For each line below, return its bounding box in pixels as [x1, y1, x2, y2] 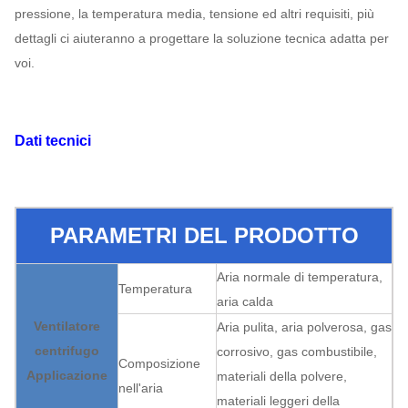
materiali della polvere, [217, 369, 347, 383]
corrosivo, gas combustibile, [217, 344, 377, 359]
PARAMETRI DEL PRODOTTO [49, 223, 359, 248]
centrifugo [35, 343, 99, 358]
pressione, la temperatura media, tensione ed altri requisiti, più [15, 6, 374, 21]
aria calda [217, 294, 273, 309]
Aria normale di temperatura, [217, 270, 382, 284]
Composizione [118, 356, 200, 371]
